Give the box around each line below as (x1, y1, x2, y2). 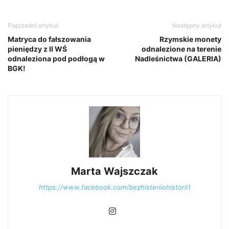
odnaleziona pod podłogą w (8, 54, 105, 63)
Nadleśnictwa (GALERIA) (135, 54, 221, 63)
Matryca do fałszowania (8, 35, 91, 44)
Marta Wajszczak (71, 165, 158, 178)
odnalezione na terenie (142, 44, 221, 54)
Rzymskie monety (159, 35, 221, 44)
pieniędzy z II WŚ (8, 44, 67, 54)
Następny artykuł (172, 21, 221, 30)
